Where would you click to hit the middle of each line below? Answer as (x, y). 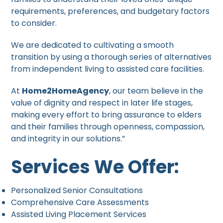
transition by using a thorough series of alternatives (111, 57)
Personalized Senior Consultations (77, 190)
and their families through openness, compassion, (108, 126)
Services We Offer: (95, 167)
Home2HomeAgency (66, 91)
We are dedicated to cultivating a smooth (93, 45)
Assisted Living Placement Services (79, 214)
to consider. (34, 23)
